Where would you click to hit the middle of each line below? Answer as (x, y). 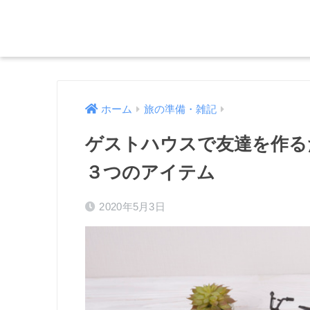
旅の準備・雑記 (180, 110)
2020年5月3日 (133, 207)
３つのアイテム (150, 173)
